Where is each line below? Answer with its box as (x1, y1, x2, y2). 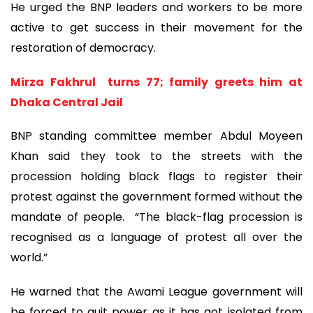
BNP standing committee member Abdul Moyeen (10, 128, 303, 145)
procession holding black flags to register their (10, 168, 303, 185)
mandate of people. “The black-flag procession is (10, 209, 303, 226)
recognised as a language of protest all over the (10, 229, 303, 246)
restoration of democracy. (10, 40, 156, 57)
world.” (10, 249, 48, 266)
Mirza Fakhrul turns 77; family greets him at (10, 73, 303, 90)
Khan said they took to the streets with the (10, 148, 303, 165)
